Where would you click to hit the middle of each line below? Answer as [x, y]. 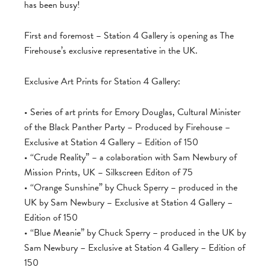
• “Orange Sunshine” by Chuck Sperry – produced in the [131, 187]
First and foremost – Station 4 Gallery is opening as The [129, 36]
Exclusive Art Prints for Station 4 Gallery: [102, 81]
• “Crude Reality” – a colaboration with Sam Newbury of [130, 157]
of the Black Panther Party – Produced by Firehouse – [127, 127]
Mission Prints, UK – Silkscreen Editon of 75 [108, 172]
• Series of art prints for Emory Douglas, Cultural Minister [132, 112]
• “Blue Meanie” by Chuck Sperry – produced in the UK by [135, 233]
